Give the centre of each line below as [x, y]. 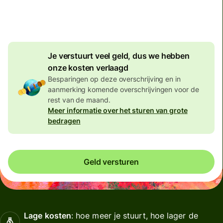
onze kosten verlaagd [88, 67]
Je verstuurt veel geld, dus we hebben [119, 56]
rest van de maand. [79, 100]
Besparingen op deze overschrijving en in [114, 79]
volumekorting [160, 20]
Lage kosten [48, 215]
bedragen [64, 120]
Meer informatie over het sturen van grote [118, 110]
